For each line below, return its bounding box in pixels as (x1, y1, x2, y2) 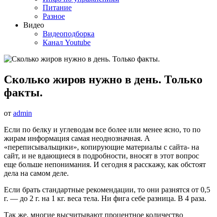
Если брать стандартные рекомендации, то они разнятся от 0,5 (4, 185, 210, 194)
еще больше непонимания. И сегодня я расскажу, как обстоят (4, 160, 206, 169)
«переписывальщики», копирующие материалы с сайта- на (4, 142, 199, 151)
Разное (43, 12, 65, 20)
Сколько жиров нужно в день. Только (4, 73, 202, 86)
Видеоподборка (43, 30, 94, 38)
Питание (43, 3, 72, 12)
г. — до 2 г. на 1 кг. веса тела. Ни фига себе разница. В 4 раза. (4, 194, 208, 202)
